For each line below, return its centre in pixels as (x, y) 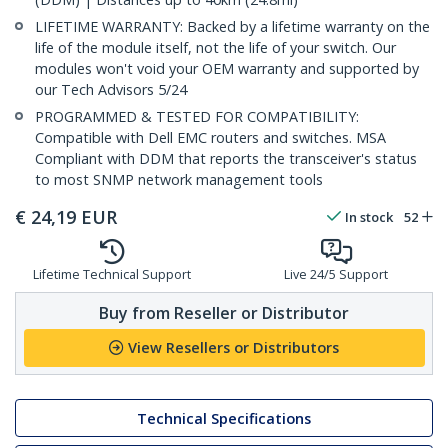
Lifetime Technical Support (112, 275)
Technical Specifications (224, 418)
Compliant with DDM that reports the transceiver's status (226, 159)
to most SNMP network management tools (179, 180)
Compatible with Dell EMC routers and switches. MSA (210, 138)
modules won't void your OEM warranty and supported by (227, 69)
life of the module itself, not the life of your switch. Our (215, 48)
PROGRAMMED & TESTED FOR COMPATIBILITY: (197, 117)
